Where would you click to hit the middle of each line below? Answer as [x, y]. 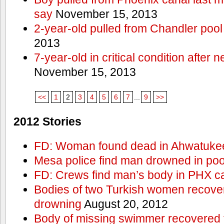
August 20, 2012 [124, 204]
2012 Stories [47, 121]
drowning [57, 204]
